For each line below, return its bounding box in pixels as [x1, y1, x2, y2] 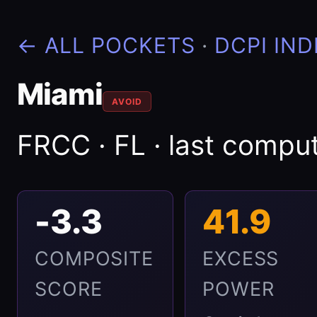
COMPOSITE [35, 247, 154, 270]
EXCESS [202, 247, 279, 270]
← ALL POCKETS [17, 33, 195, 58]
